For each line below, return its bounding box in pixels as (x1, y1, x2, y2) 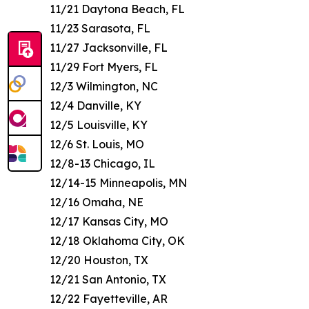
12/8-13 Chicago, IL (50, 157, 155, 171)
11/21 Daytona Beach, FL (50, 2, 185, 17)
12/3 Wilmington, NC (50, 79, 158, 94)
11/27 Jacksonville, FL (50, 41, 168, 55)
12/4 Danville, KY (50, 99, 141, 113)
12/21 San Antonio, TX (50, 272, 166, 287)
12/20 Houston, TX (50, 253, 148, 268)
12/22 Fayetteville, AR (50, 292, 168, 306)
